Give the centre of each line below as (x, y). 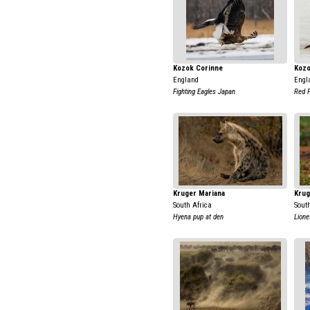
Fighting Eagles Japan (204, 92)
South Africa (192, 205)
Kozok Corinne (198, 68)
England (186, 80)
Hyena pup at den (198, 217)
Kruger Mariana (199, 193)
